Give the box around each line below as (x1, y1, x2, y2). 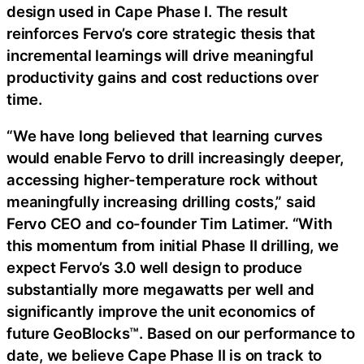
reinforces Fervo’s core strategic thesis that (6, 24, 316, 42)
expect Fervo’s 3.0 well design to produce (6, 258, 302, 277)
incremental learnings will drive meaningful (6, 45, 314, 64)
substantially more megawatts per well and (6, 280, 314, 299)
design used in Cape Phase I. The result (6, 2, 288, 20)
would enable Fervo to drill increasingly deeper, (6, 149, 344, 167)
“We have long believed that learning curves (6, 127, 323, 145)
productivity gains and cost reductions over (6, 67, 318, 86)
